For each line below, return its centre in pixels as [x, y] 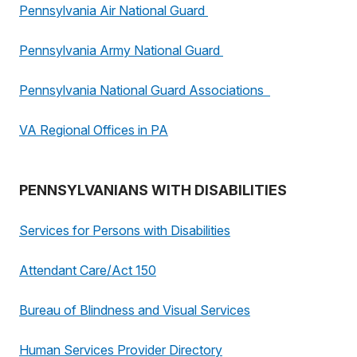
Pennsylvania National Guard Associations [145, 90]
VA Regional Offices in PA [94, 130]
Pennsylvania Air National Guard [114, 10]
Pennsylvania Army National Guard [121, 50]
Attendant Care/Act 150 [88, 270]
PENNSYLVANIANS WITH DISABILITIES [153, 190]
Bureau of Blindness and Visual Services [135, 310]
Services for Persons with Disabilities [125, 230]
